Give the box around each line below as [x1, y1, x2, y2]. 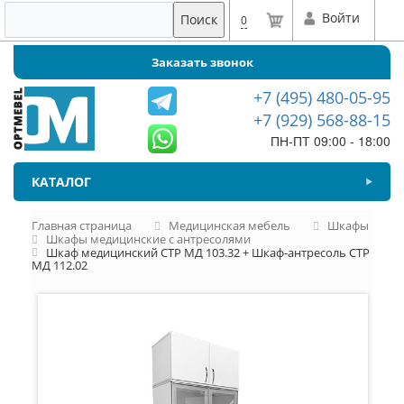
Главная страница [32, 217, 132, 234]
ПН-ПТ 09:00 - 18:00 [270, 132, 390, 150]
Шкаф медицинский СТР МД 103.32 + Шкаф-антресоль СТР [46, 243, 370, 261]
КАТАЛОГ [32, 173, 91, 190]
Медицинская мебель [169, 217, 290, 234]
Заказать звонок [151, 54, 253, 70]
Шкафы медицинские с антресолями [46, 230, 251, 247]
